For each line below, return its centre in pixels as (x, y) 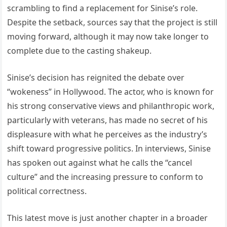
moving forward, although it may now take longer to (108, 36)
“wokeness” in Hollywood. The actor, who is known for (111, 91)
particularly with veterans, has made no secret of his (108, 120)
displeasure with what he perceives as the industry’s (107, 134)
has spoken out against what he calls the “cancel (100, 162)
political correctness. (47, 191)
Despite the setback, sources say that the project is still (112, 22)
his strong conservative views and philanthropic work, (111, 106)
